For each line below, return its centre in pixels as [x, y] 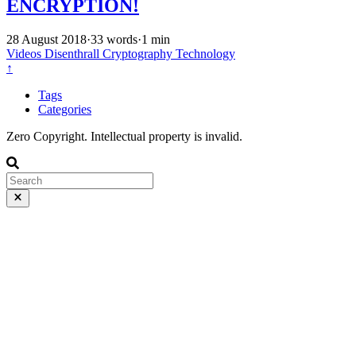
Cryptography [139, 54]
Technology [205, 54]
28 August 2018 [46, 40]
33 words [114, 40]
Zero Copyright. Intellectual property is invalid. [124, 137]
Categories [65, 110]
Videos [25, 54]
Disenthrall [74, 54]
